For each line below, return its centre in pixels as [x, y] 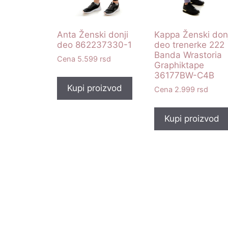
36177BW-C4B [184, 75]
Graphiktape [179, 65]
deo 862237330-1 [94, 45]
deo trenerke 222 [190, 45]
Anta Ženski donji [93, 34]
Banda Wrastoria [188, 55]
